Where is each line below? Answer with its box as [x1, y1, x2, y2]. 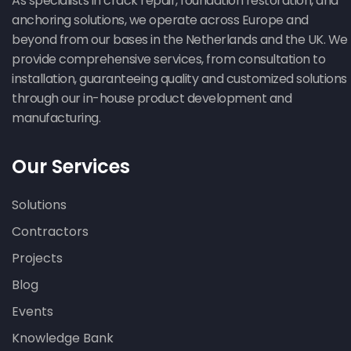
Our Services [12, 153, 130, 179]
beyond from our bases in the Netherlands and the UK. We [12, 31, 348, 49]
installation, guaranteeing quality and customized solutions [12, 70, 347, 89]
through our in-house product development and [12, 89, 291, 108]
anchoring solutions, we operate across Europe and [12, 11, 309, 30]
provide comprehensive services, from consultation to [12, 50, 325, 69]
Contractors [12, 222, 89, 241]
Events [12, 302, 53, 320]
